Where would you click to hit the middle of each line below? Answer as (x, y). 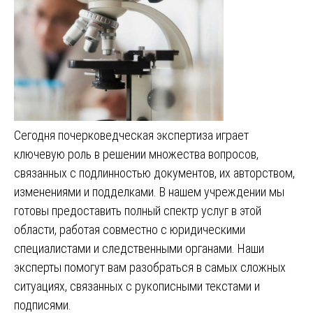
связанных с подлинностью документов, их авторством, (154, 173)
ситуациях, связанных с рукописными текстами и (137, 286)
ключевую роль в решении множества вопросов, (136, 154)
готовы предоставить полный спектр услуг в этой (138, 211)
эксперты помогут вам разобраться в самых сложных (150, 268)
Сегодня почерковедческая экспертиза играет (131, 136)
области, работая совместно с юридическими (130, 230)
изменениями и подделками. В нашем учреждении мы (149, 192)
